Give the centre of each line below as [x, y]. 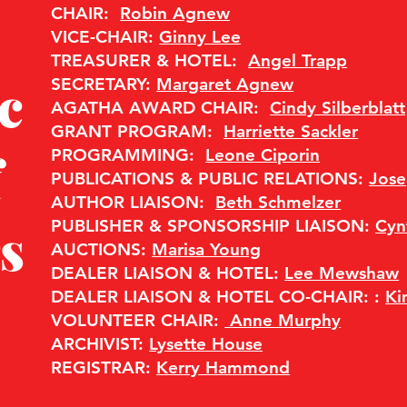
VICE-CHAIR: [105, 37]
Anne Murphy [283, 320]
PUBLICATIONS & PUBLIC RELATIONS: [210, 179]
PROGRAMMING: [129, 155]
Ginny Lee [200, 37]
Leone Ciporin [263, 155]
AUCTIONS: [102, 249]
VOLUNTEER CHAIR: [138, 320]
